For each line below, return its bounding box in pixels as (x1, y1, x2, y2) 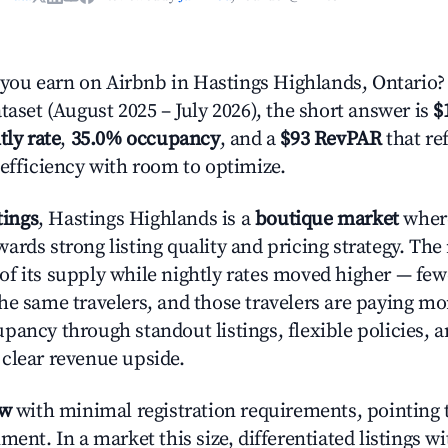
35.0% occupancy (70, 127, 220, 152)
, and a (219, 127, 281, 152)
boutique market (254, 207, 399, 232)
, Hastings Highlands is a (38, 207, 255, 232)
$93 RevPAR (280, 127, 382, 152)
